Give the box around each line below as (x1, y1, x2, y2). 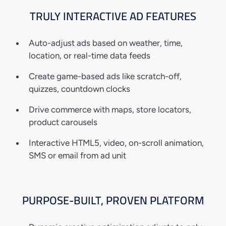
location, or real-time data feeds (29, 50, 150, 61)
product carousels (29, 117, 97, 128)
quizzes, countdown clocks (29, 84, 130, 94)
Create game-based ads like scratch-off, (29, 71, 182, 82)
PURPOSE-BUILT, (22, 190, 103, 211)
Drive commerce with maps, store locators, (29, 104, 191, 115)
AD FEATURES (130, 6, 196, 27)
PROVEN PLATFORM (105, 190, 204, 211)
